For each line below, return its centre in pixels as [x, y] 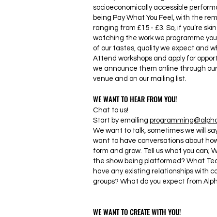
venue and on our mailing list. [140, 79]
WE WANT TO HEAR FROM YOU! [135, 99]
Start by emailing [121, 120]
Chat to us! [111, 110]
